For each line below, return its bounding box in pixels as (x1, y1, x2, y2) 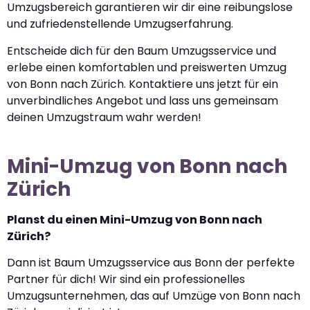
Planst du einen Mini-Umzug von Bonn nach (7, 211, 262, 228)
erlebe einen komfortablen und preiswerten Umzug (7, 59, 286, 75)
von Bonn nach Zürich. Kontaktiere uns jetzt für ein (7, 75, 278, 92)
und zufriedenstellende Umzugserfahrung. (7, 16, 233, 33)
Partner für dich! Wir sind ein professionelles (7, 271, 245, 288)
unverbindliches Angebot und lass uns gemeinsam (7, 92, 278, 109)
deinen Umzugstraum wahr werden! (7, 109, 201, 125)
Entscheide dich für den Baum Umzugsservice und (7, 42, 276, 59)
